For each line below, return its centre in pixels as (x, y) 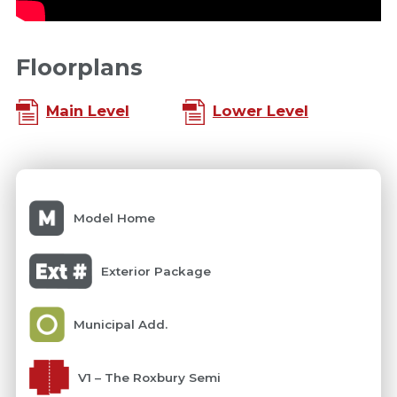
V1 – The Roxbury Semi (149, 377)
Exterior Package (156, 271)
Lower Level (260, 111)
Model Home (114, 218)
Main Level (87, 111)
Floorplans (79, 67)
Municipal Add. (120, 324)
